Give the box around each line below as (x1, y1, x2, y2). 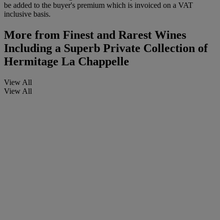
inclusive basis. (4, 10, 51, 19)
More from (4, 28, 60, 42)
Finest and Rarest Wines (60, 28, 186, 42)
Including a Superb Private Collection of (4, 42, 208, 55)
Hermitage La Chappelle (4, 55, 129, 68)
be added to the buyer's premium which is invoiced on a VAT (4, 1, 193, 10)
